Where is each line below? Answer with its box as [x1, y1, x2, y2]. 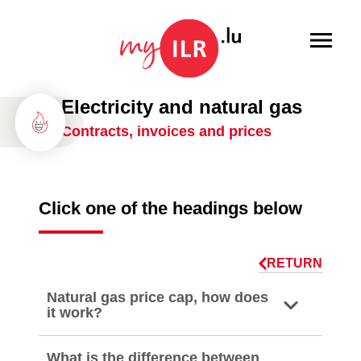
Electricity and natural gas [61, 96, 303, 118]
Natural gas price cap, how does [47, 289, 268, 305]
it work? [47, 305, 102, 321]
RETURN [267, 256, 322, 270]
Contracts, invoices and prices [61, 123, 272, 139]
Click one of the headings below [39, 198, 302, 218]
